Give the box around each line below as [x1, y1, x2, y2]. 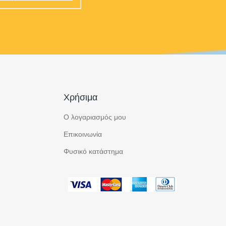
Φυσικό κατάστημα [63, 147, 123, 156]
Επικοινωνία [63, 130, 102, 139]
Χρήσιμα [63, 91, 97, 103]
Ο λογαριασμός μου [63, 113, 126, 122]
